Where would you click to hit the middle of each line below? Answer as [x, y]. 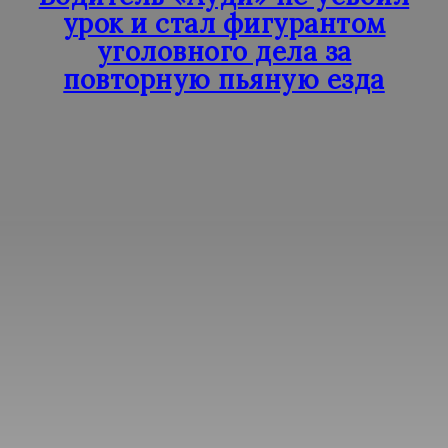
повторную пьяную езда [224, 79]
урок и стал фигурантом [224, 23]
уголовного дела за [224, 51]
